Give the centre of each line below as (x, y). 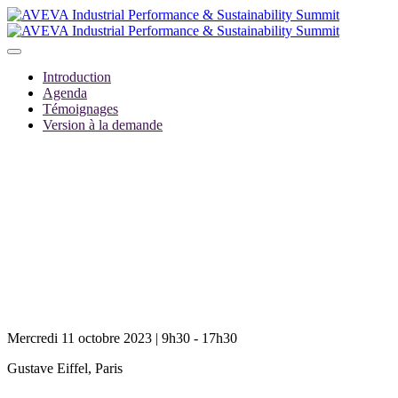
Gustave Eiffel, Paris (65, 368)
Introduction (77, 77)
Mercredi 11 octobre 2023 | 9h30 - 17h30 (122, 338)
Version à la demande (103, 125)
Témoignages (80, 109)
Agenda (65, 93)
